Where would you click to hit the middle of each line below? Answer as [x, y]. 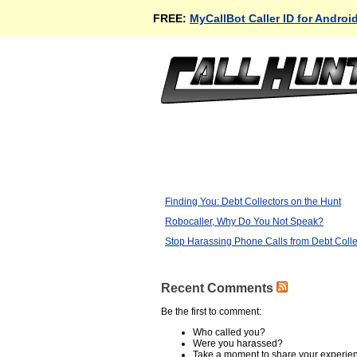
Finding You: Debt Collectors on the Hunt [253, 202]
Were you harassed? [238, 344]
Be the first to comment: [211, 312]
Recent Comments [219, 288]
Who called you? [229, 333]
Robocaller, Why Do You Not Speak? [244, 222]
